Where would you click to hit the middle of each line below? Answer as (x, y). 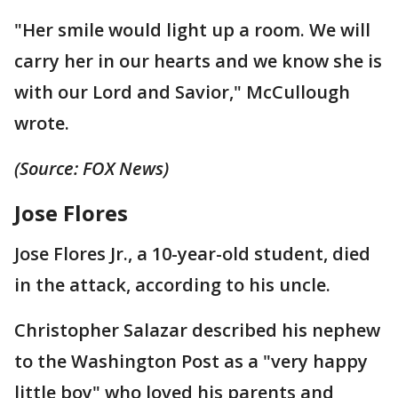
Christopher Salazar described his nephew (197, 330)
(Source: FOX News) (92, 168)
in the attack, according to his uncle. (172, 284)
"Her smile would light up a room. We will (192, 29)
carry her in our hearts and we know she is (198, 60)
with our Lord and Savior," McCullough (182, 92)
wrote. (42, 123)
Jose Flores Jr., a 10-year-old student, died (192, 253)
